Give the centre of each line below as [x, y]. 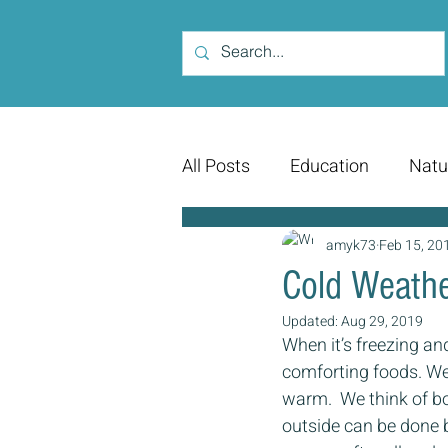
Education [329, 167]
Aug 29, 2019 [382, 322]
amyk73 [351, 245]
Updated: [311, 322]
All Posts [216, 167]
